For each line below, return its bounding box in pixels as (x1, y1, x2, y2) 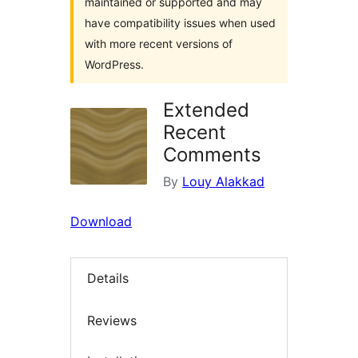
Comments (163, 143, 261, 166)
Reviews (87, 312, 137, 328)
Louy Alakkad (182, 173, 265, 189)
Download (70, 213, 132, 229)
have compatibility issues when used (85, 16, 276, 30)
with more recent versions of (85, 37, 233, 50)
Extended (163, 98, 249, 121)
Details (87, 270, 129, 287)
